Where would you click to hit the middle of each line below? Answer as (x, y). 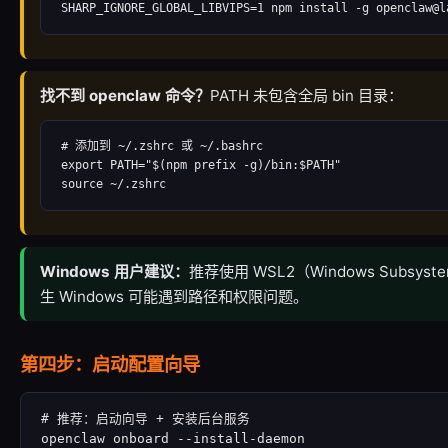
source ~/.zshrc (113, 184)
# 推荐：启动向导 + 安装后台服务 (145, 418)
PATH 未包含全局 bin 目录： (306, 95)
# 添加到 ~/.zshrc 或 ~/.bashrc (162, 146)
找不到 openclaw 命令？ (125, 95)
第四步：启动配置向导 (110, 364)
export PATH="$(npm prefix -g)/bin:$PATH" (201, 165)
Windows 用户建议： (114, 271)
